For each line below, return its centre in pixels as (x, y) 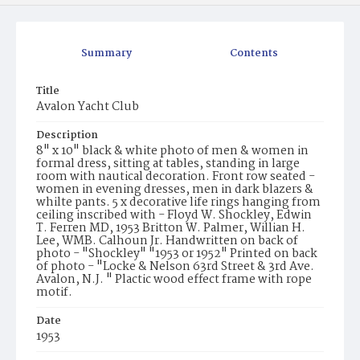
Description (67, 136)
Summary (106, 54)
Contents (254, 54)
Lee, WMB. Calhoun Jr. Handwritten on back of (167, 241)
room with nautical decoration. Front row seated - (176, 177)
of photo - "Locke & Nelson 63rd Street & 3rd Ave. (175, 267)
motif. (54, 293)
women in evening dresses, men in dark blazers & (175, 190)
